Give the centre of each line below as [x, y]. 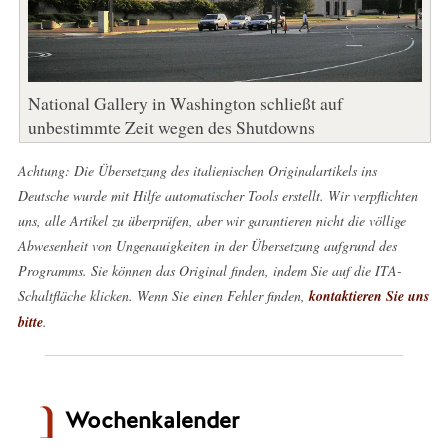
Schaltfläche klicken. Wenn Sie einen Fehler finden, [163, 295]
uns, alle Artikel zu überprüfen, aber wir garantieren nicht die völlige [211, 220]
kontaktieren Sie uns [368, 295]
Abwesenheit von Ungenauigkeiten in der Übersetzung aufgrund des [207, 245]
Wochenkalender [151, 420]
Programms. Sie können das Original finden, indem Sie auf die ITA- [209, 270]
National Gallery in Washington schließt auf [185, 102]
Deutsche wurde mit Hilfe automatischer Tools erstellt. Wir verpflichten [217, 195]
